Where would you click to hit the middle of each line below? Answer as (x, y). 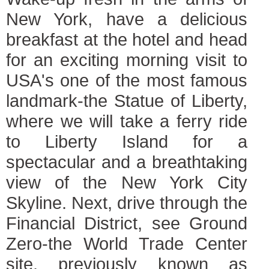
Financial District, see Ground (127, 223)
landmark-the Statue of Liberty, (127, 101)
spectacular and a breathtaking (127, 162)
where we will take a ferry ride (127, 121)
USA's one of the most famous (127, 80)
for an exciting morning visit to (127, 60)
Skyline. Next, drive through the (127, 203)
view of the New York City (127, 182)
